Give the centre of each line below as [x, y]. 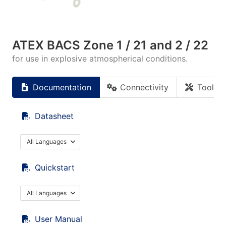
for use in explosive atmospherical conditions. [100, 59]
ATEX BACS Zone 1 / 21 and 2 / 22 [110, 45]
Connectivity [144, 87]
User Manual [59, 219]
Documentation [62, 87]
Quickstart [55, 167]
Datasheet [54, 116]
